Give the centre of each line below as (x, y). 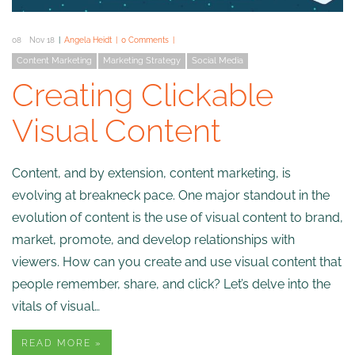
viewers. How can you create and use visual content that (177, 261)
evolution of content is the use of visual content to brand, (177, 217)
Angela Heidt (88, 40)
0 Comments (145, 40)
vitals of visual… (56, 306)
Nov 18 (42, 40)
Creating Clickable (143, 94)
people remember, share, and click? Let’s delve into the (171, 284)
